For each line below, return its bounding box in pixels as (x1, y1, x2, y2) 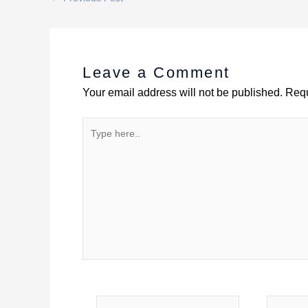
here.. (82, 137, 109, 148)
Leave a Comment (82, 64, 230, 81)
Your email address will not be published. (82, 87, 283, 98)
